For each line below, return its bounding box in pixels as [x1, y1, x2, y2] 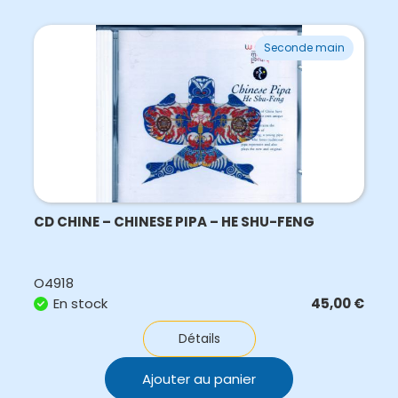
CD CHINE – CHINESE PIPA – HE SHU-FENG [34, 212, 315, 231]
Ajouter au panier [142, 370, 257, 388]
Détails [178, 330, 220, 347]
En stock [53, 294, 108, 313]
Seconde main [264, 40, 346, 55]
